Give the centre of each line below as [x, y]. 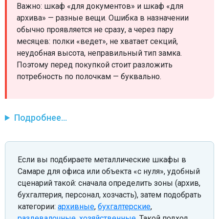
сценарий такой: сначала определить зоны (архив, [109, 183]
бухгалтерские [124, 207]
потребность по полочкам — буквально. [89, 77]
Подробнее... [41, 118]
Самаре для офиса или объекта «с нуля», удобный [109, 171]
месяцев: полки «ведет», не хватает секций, [97, 41]
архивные [76, 207]
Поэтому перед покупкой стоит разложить [95, 65]
